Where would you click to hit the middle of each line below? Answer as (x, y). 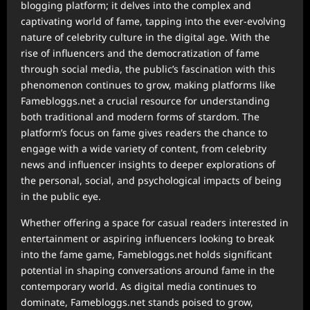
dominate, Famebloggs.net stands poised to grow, (137, 302)
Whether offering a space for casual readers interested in (155, 222)
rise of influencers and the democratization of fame (140, 53)
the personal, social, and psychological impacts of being (151, 180)
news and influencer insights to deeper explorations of (148, 164)
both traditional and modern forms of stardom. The (140, 117)
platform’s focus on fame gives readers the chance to (144, 133)
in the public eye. (61, 196)
